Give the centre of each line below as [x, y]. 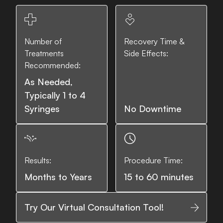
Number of [43, 41]
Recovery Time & [154, 41]
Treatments [44, 53]
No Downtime [153, 109]
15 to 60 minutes [159, 177]
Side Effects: [146, 53]
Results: [38, 160]
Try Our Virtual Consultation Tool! [94, 207]
